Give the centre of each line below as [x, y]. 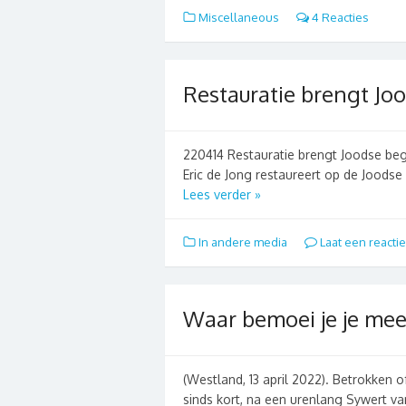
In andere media [243, 242]
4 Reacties [339, 17]
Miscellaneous [239, 17]
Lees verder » [222, 194]
